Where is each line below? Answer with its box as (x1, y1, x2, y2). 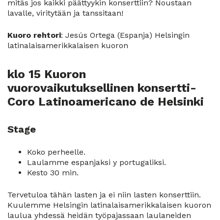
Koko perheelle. (27, 147, 85, 157)
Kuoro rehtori (7, 30, 61, 40)
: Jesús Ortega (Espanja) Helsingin (61, 30, 190, 40)
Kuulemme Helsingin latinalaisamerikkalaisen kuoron (7, 200, 211, 210)
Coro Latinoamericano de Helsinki (7, 95, 204, 109)
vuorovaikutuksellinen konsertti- (7, 81, 196, 95)
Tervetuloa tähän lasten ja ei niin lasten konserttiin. (7, 190, 201, 200)
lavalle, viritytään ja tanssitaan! (7, 8, 123, 18)
